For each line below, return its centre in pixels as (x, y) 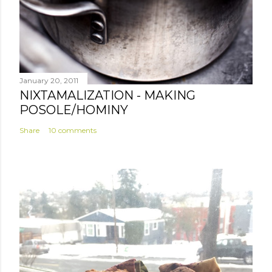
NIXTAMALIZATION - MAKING (107, 96)
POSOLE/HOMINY (74, 110)
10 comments (73, 131)
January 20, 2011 (49, 81)
